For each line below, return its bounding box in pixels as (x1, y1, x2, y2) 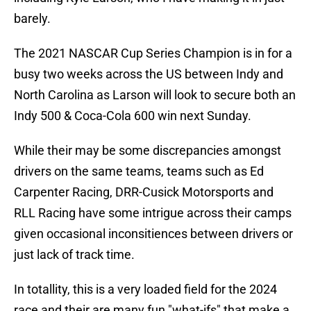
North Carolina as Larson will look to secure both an (14, 87, 296, 103)
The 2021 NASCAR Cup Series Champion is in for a (14, 46, 292, 61)
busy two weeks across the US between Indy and (14, 67, 283, 82)
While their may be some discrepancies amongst (14, 143, 281, 158)
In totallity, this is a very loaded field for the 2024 (14, 282, 277, 297)
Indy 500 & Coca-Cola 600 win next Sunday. (14, 108, 251, 124)
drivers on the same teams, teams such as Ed (14, 164, 264, 179)
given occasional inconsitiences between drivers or (14, 226, 293, 242)
